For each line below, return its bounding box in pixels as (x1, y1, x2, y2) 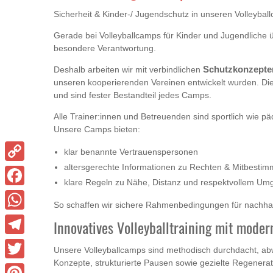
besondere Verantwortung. (54, 43, 156, 54)
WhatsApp (5, 214, 41, 224)
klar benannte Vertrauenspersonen (64, 147, 198, 157)
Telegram (5, 239, 37, 248)
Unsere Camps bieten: (54, 124, 140, 135)
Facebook (5, 190, 40, 199)
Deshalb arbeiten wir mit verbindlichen (54, 65, 203, 75)
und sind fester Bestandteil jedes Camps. (54, 90, 211, 101)
